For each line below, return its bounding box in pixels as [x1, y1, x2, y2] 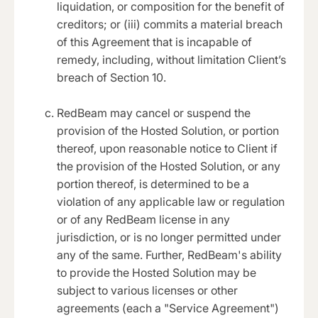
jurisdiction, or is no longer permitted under [57, 229, 281, 244]
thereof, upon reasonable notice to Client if [57, 141, 278, 155]
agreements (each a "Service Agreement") [57, 300, 279, 315]
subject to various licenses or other [57, 283, 238, 297]
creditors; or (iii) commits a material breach [57, 16, 283, 31]
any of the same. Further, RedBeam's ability [57, 247, 282, 262]
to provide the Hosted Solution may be [57, 265, 256, 280]
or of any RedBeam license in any [57, 212, 230, 226]
